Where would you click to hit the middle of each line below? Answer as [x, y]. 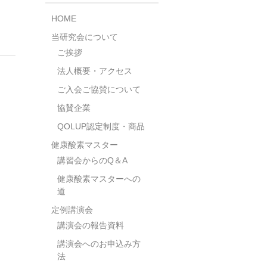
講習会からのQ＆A [92, 160]
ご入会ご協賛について [99, 89]
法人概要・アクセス [95, 71]
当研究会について [85, 37]
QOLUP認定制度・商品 [101, 126]
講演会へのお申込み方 [99, 243]
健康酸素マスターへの [99, 178]
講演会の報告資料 [91, 225]
